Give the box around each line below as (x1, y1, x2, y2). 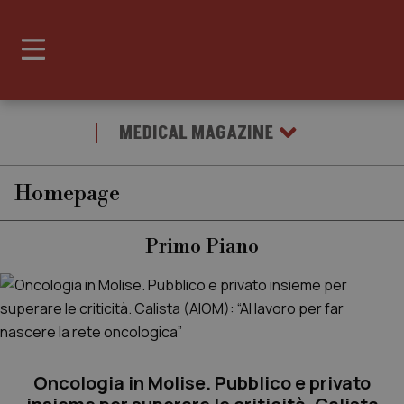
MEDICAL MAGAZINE (119, 119, 273, 146)
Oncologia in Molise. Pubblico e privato (33, 371, 371, 395)
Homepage (14, 180, 120, 207)
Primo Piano (145, 234, 259, 259)
